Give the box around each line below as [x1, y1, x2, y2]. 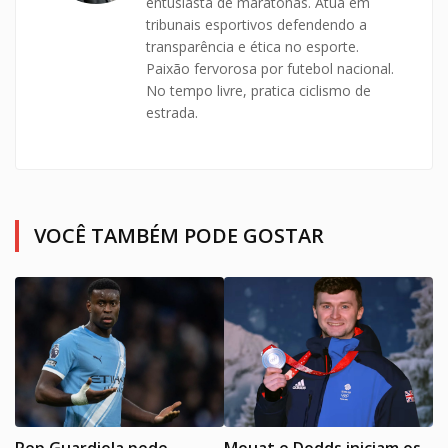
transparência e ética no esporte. [146, 37, 359, 57]
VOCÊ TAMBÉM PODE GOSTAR [34, 222, 324, 250]
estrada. [146, 103, 198, 123]
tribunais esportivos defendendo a [146, 15, 367, 35]
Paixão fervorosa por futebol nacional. [146, 59, 394, 79]
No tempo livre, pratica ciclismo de [146, 81, 371, 101]
